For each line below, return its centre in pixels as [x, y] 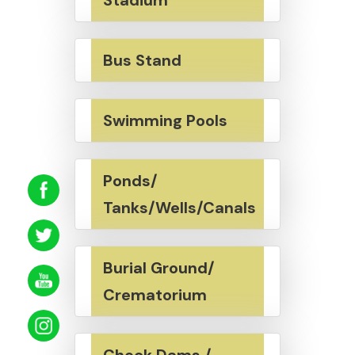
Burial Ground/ [158, 267]
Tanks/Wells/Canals [179, 207]
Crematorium [155, 294]
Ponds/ [130, 180]
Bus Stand [142, 60]
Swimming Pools [165, 120]
